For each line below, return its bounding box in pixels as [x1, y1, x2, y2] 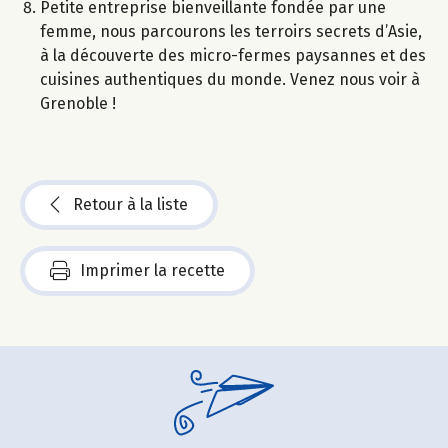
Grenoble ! [40, 93, 116, 113]
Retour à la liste [73, 194, 188, 214]
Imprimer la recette [80, 260, 225, 280]
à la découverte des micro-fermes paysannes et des [40, 45, 426, 65]
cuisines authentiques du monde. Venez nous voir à [40, 69, 420, 89]
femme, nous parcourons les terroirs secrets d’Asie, [40, 21, 422, 41]
